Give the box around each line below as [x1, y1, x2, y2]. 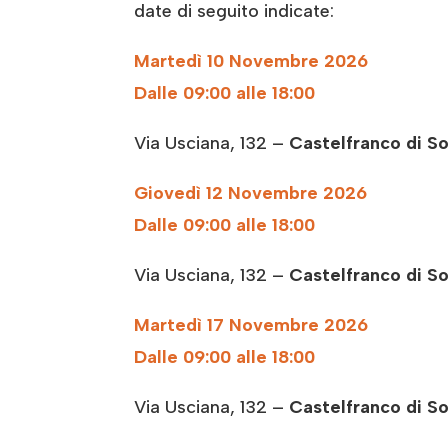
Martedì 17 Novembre [134, 314, 320, 337]
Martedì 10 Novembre [134, 50, 320, 73]
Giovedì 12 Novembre [134, 182, 319, 205]
